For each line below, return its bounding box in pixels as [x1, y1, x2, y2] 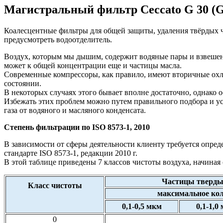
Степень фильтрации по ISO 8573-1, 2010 [4, 122, 150, 131]
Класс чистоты [27, 181, 82, 190]
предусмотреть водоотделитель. [4, 35, 112, 44]
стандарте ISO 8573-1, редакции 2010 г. [4, 148, 137, 157]
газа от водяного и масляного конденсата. [4, 106, 146, 114]
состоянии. [4, 79, 41, 88]
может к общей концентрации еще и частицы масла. [4, 61, 182, 70]
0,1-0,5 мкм [121, 202, 162, 211]
